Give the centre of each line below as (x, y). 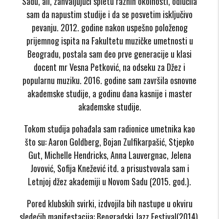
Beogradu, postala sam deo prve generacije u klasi (109, 54)
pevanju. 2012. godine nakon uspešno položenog (109, 27)
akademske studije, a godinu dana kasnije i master (109, 93)
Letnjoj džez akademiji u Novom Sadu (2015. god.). (109, 181)
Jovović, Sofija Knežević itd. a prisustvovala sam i (109, 168)
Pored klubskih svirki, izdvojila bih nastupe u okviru (109, 203)
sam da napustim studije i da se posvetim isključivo (109, 14)
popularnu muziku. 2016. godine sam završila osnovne (109, 80)
